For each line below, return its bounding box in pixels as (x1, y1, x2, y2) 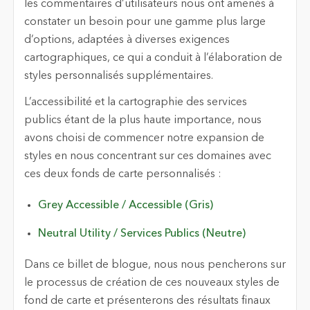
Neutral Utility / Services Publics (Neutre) (37, 228, 246, 239)
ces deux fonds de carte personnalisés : (24, 169, 221, 180)
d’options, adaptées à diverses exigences (24, 34, 230, 46)
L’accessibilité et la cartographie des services (24, 97, 247, 108)
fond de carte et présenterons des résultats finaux (24, 295, 271, 307)
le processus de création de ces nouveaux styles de (24, 277, 280, 289)
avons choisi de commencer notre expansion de (24, 133, 264, 144)
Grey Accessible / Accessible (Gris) (37, 200, 213, 211)
